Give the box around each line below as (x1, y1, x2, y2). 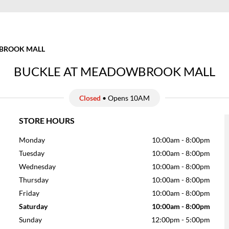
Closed (79, 94, 101, 102)
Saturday (19, 202, 48, 211)
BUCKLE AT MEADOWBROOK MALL (14, 64, 215, 79)
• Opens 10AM (101, 94, 150, 102)
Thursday (19, 175, 49, 184)
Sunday (19, 215, 42, 224)
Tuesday (19, 149, 45, 157)
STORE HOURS (19, 116, 75, 125)
